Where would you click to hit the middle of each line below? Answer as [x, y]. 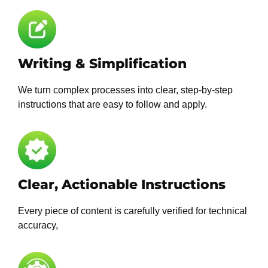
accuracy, [38, 225]
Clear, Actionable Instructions [122, 185]
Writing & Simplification [102, 64]
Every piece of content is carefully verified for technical [133, 211]
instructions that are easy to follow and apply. [112, 104]
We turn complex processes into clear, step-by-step [125, 90]
